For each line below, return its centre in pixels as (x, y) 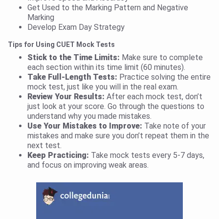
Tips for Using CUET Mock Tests (61, 45)
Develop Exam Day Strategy (76, 27)
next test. (44, 146)
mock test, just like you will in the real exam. (103, 87)
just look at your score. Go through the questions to (116, 107)
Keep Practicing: (58, 155)
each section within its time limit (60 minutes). (106, 67)
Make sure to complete (161, 58)
